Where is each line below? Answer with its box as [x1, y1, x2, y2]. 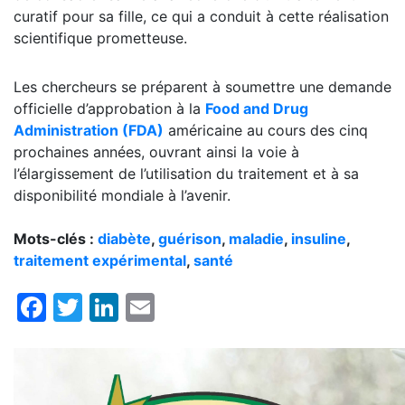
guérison [158, 229, 221, 248]
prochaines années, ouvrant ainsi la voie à [14, 142, 299, 161]
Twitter [82, 288, 180, 325]
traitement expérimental [14, 250, 186, 269]
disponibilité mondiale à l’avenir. [14, 185, 231, 204]
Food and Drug [205, 99, 308, 118]
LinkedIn [118, 288, 233, 325]
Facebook [46, 288, 181, 325]
